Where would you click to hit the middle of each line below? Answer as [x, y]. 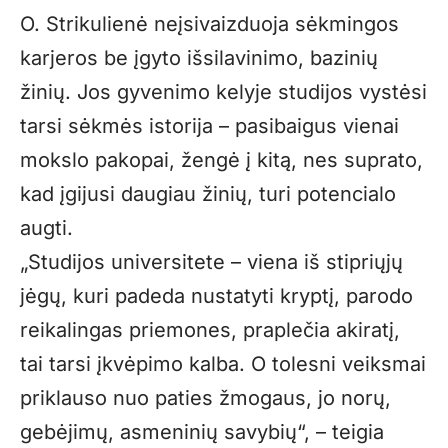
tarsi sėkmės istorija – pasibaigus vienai [209, 126]
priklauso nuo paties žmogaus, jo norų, [205, 398]
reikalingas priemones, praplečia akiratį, [210, 330]
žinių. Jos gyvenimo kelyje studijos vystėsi [223, 92]
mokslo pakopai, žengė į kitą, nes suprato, [221, 160]
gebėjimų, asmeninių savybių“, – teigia [202, 432]
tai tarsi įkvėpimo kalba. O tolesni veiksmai [223, 364]
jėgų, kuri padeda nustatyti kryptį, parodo [216, 296]
